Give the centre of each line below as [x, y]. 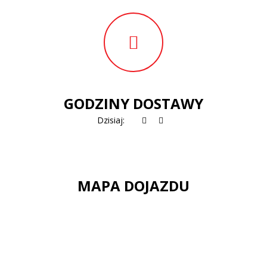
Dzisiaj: [113, 120]
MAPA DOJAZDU [133, 185]
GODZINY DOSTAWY [133, 103]
